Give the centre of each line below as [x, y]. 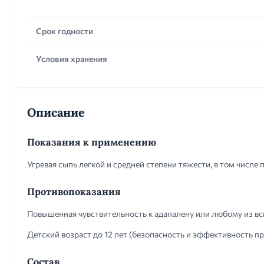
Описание [56, 112]
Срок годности [65, 31]
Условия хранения [72, 59]
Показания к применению [92, 142]
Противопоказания [74, 192]
